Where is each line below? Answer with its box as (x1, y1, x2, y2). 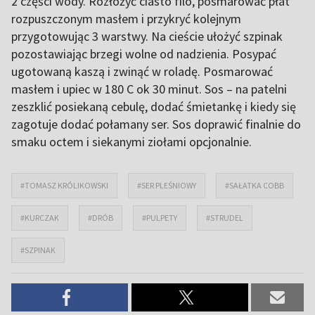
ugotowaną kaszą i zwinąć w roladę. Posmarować (11, 63, 273, 79)
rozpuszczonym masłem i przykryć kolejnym (11, 11, 241, 27)
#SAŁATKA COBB (225, 180, 284, 191)
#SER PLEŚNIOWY (137, 180, 196, 191)
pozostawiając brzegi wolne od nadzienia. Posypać (11, 46, 276, 62)
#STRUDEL (206, 212, 243, 223)
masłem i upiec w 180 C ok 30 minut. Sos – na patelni (11, 81, 287, 97)
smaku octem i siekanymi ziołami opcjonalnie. (11, 134, 252, 150)
